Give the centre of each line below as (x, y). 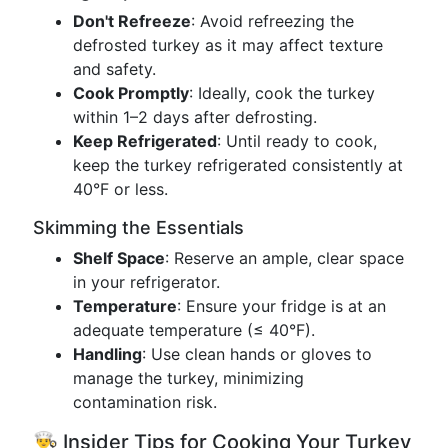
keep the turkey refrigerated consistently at (238, 165)
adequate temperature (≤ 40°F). (194, 330)
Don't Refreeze (132, 21)
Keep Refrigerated (145, 141)
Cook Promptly (131, 93)
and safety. (114, 69)
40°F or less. (120, 189)
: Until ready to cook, (297, 141)
